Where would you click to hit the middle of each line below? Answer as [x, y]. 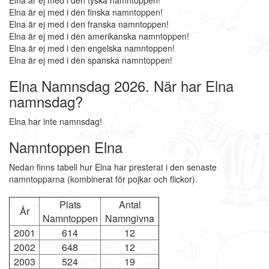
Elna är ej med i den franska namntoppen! [89, 24]
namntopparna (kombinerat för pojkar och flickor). [103, 179]
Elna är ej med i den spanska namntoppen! [91, 60]
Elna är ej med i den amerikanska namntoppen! [99, 36]
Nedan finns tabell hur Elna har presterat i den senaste [113, 167]
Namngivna [130, 218]
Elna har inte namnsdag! [56, 121]
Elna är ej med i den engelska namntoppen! [92, 48]
